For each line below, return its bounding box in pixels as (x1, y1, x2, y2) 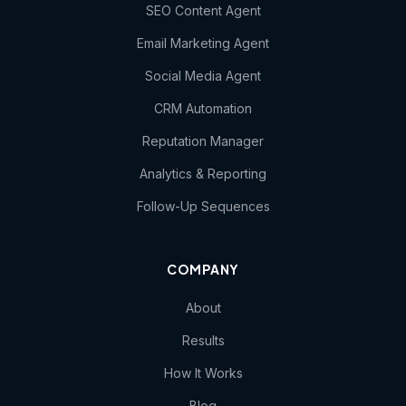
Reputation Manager (142, 133, 264, 149)
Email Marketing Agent (137, 35, 269, 51)
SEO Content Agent (145, 3, 261, 18)
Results (181, 333, 225, 348)
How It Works (163, 365, 243, 381)
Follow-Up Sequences (136, 198, 270, 214)
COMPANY (167, 261, 239, 277)
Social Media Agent (145, 68, 261, 83)
